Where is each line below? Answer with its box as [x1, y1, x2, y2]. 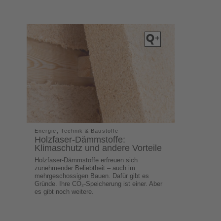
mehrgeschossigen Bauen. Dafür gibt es [35, 172, 149, 180]
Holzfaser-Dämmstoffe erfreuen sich [35, 156, 138, 164]
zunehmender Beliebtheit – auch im [35, 164, 136, 172]
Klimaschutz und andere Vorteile [35, 143, 162, 153]
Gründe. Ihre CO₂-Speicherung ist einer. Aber [35, 180, 163, 187]
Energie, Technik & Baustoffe [35, 127, 118, 134]
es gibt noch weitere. [35, 187, 94, 195]
